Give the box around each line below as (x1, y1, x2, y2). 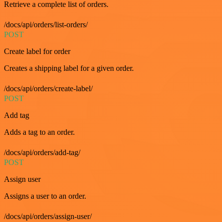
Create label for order (4, 47, 70, 55)
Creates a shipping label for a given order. (4, 63, 134, 72)
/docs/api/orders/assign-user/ (4, 212, 92, 221)
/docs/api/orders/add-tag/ (4, 148, 80, 157)
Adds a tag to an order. (4, 127, 75, 136)
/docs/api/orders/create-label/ (4, 84, 93, 93)
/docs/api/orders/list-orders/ (4, 20, 88, 29)
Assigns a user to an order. (4, 191, 86, 200)
